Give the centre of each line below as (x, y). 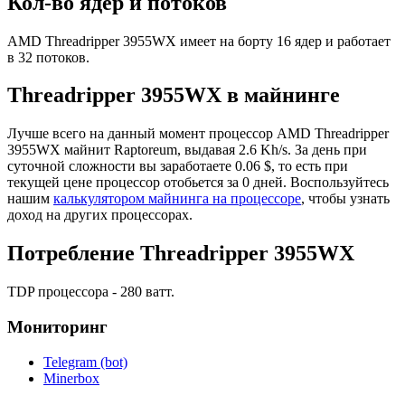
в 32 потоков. (48, 57)
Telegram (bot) (85, 362)
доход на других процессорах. (100, 215)
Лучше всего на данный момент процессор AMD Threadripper (198, 134)
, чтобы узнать (345, 199)
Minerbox (71, 378)
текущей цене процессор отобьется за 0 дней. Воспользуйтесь (198, 183)
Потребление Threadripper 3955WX (181, 254)
